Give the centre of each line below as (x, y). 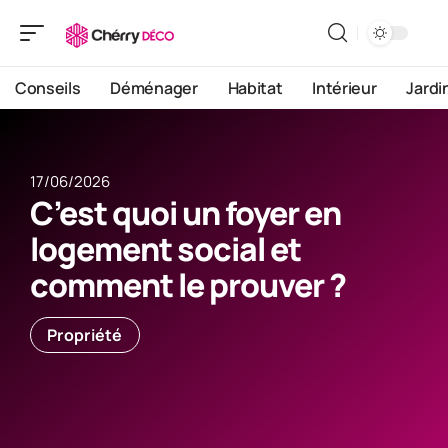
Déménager (154, 88)
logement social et (165, 249)
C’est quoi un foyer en (185, 213)
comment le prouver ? (188, 285)
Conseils (48, 88)
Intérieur (344, 88)
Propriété (85, 335)
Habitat (255, 88)
